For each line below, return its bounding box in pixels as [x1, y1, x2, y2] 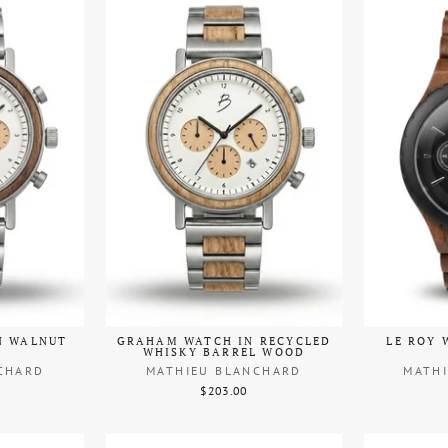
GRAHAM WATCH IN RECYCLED [116, 333, 332, 348]
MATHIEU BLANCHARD [146, 362, 302, 378]
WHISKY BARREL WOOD [142, 344, 306, 359]
